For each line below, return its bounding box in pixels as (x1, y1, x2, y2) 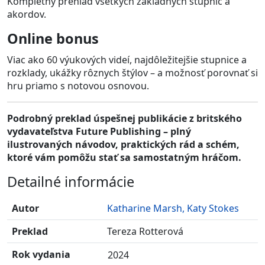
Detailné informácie (7, 172, 134, 192)
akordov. (7, 7, 46, 21)
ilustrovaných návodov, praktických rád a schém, (7, 138, 240, 151)
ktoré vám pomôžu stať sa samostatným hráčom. (7, 151, 241, 164)
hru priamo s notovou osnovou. (7, 79, 149, 93)
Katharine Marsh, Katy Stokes (107, 202, 239, 215)
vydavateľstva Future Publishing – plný (7, 125, 191, 138)
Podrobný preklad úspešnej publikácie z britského (7, 112, 242, 125)
